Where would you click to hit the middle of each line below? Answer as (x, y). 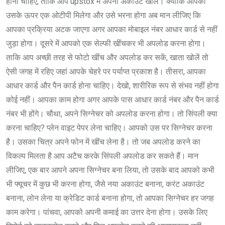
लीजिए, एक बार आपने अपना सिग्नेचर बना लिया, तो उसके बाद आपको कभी (110, 170)
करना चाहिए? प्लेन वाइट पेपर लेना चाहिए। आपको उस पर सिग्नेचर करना (109, 128)
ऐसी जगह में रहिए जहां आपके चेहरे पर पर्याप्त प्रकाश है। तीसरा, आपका (106, 72)
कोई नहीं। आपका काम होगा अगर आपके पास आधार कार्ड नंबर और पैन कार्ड (113, 100)
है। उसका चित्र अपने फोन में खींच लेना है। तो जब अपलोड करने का (103, 142)
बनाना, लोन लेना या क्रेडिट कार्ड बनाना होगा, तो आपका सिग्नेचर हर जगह (110, 198)
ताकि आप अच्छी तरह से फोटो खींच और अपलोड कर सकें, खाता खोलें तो (107, 58)
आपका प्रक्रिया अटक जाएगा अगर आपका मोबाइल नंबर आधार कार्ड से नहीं (112, 30)
